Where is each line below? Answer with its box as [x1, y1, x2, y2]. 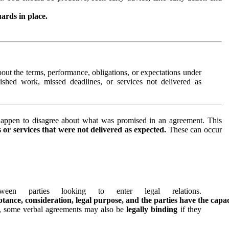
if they [180, 204, 201, 214]
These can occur [168, 125, 222, 134]
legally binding [126, 204, 180, 214]
